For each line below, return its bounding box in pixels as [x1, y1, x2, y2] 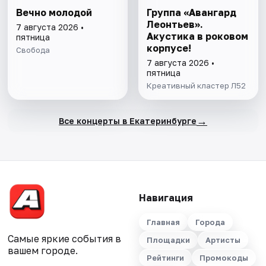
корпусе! [146, 42, 191, 55]
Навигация [138, 192, 193, 204]
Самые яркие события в [8, 233, 122, 245]
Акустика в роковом [146, 30, 248, 43]
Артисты [205, 235, 240, 245]
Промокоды [199, 253, 248, 263]
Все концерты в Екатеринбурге [58, 115, 197, 126]
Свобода [16, 45, 50, 55]
